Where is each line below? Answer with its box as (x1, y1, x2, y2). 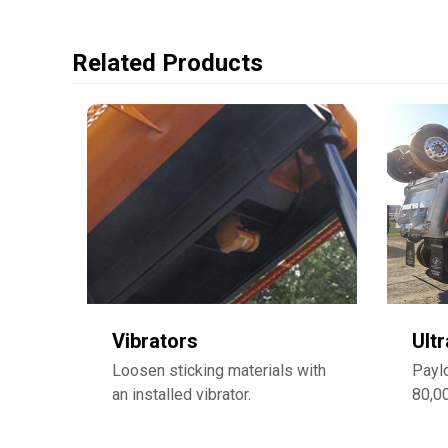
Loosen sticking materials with (112, 360, 326, 380)
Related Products (72, 48, 263, 77)
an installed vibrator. (112, 384, 251, 404)
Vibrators (112, 328, 198, 353)
